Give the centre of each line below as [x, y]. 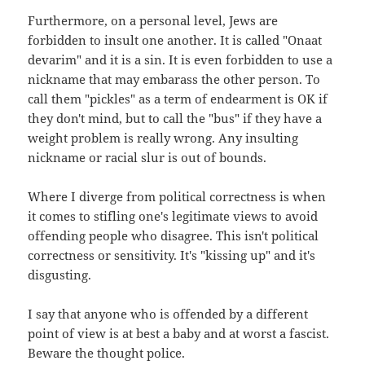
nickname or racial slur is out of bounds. [147, 157]
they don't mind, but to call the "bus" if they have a [175, 118]
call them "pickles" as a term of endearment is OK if [178, 98]
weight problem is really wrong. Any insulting [163, 137]
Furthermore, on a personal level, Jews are [153, 20]
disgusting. [60, 274]
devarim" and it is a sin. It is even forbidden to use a [180, 59]
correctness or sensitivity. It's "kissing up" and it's [172, 255]
